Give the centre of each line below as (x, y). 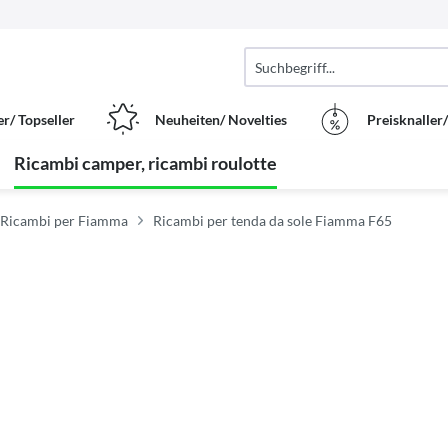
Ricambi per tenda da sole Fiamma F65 (272, 220)
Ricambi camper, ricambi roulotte (145, 163)
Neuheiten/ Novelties (220, 119)
